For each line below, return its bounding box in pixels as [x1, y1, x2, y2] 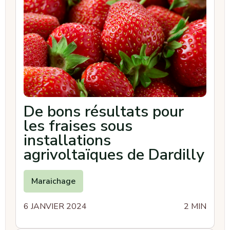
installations [24, 130, 111, 151]
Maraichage [31, 176, 75, 187]
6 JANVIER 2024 [24, 201, 87, 212]
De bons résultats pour [24, 101, 184, 122]
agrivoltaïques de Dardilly [24, 144, 204, 165]
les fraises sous [24, 116, 132, 137]
